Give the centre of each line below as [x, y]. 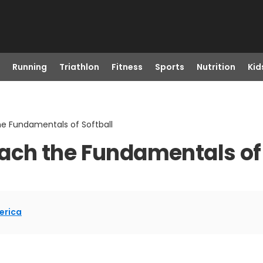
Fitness [127, 67]
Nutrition [216, 67]
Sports [169, 67]
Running [29, 67]
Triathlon [79, 67]
